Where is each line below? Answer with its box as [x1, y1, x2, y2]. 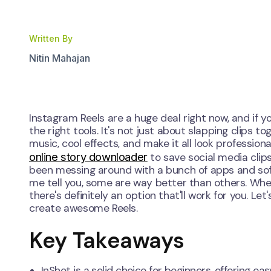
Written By [29, 33, 73, 44]
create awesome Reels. [29, 201, 138, 215]
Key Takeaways [29, 226, 184, 255]
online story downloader [29, 150, 148, 164]
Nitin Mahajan [29, 52, 90, 65]
